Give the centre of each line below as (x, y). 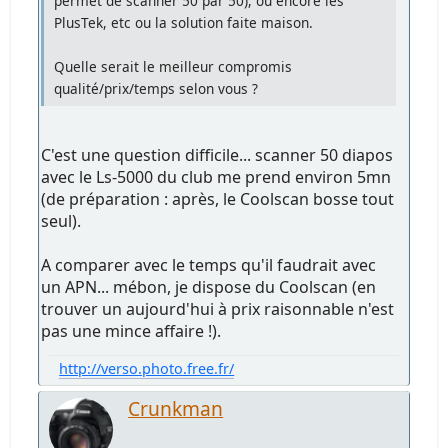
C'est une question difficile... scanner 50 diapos (217, 155)
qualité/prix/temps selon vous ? (156, 89)
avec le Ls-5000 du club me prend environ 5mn (216, 177)
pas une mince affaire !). (131, 331)
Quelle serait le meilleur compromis (173, 67)
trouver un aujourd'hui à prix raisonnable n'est (218, 309)
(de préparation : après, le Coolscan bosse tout (218, 199)
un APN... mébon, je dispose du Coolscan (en (209, 287)
